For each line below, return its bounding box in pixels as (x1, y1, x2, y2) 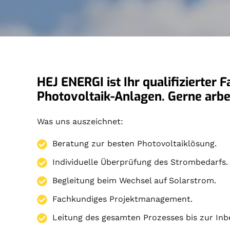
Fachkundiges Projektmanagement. (52, 194, 193, 204)
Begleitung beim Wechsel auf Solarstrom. (52, 176, 217, 186)
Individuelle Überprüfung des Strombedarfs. (52, 157, 228, 167)
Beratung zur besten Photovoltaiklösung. (52, 139, 217, 149)
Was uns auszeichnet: (37, 117, 124, 127)
